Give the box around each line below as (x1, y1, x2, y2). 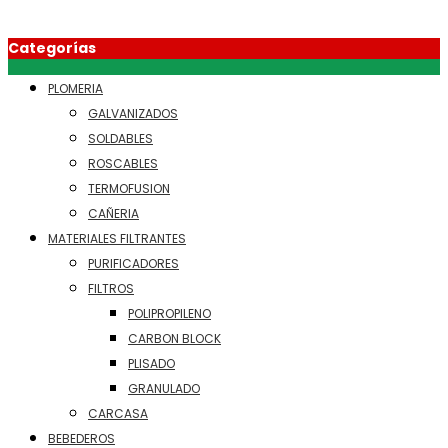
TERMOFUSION (88, 180, 170, 197)
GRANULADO (128, 380, 200, 397)
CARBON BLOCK (128, 330, 221, 347)
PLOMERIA (48, 80, 103, 97)
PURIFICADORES (88, 255, 179, 272)
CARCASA (88, 405, 148, 422)
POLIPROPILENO (128, 305, 211, 322)
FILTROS (88, 280, 134, 297)
